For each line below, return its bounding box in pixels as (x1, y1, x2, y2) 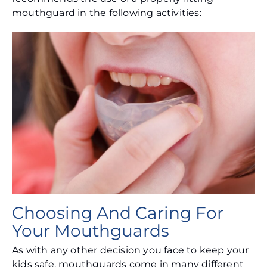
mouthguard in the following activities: (12, 7, 201, 19)
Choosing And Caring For (12, 203, 223, 223)
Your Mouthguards (12, 221, 169, 241)
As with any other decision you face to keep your (12, 244, 249, 256)
